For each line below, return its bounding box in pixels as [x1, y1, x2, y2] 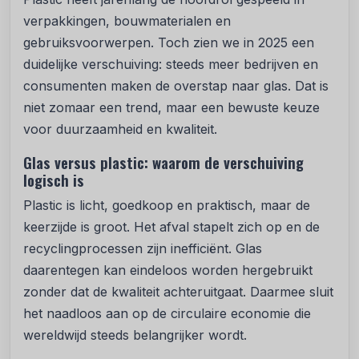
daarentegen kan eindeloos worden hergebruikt [23, 262, 313, 279]
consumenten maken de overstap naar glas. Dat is [23, 78, 329, 95]
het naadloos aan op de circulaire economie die [23, 305, 311, 322]
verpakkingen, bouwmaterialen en [23, 13, 231, 30]
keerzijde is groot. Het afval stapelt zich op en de [23, 219, 320, 236]
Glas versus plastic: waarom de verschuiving [23, 151, 304, 174]
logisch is [23, 168, 84, 192]
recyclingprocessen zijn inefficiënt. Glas [23, 240, 262, 257]
